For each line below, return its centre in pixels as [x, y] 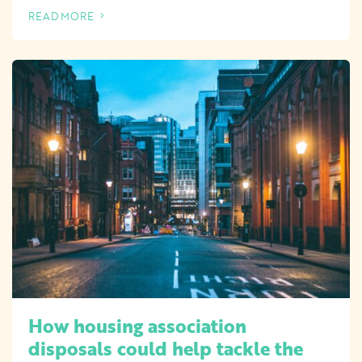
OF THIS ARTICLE [74, 23]
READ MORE [61, 17]
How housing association [137, 326]
